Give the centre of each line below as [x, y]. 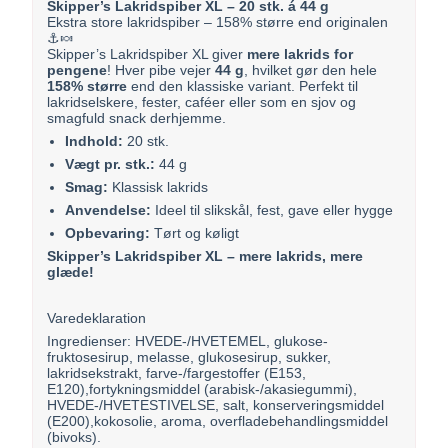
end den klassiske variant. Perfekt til [243, 85]
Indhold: [93, 140]
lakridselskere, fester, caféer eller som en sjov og [202, 101]
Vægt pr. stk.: [109, 163]
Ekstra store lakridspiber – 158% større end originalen [218, 21]
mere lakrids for [300, 53]
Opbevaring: [107, 232]
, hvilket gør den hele [311, 69]
